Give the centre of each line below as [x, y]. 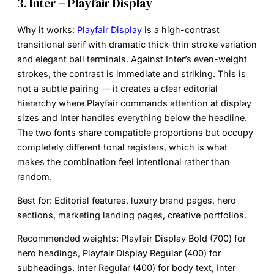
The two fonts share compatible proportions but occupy [135, 133]
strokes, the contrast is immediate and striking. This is [131, 74]
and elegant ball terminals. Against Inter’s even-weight [132, 59]
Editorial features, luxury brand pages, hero [144, 200]
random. [35, 177]
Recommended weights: [68, 238]
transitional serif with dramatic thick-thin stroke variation [137, 45]
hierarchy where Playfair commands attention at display [134, 103]
